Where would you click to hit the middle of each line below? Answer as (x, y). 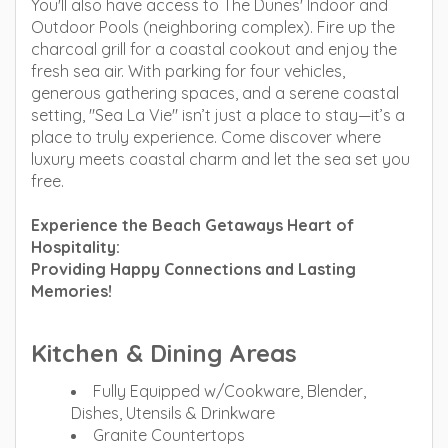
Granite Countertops (169, 435)
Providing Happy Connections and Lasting (193, 269)
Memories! (71, 291)
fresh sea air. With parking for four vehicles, (188, 71)
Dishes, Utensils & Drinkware (173, 413)
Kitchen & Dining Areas (164, 353)
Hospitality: (75, 247)
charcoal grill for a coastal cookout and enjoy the (214, 49)
